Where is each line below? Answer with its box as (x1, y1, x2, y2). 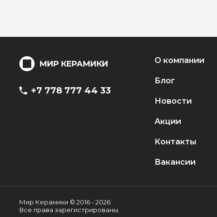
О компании (154, 56, 204, 65)
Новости (154, 96, 192, 106)
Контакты (154, 137, 196, 146)
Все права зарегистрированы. (19, 206, 120, 214)
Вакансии (154, 157, 196, 167)
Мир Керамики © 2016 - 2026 (19, 198, 110, 206)
